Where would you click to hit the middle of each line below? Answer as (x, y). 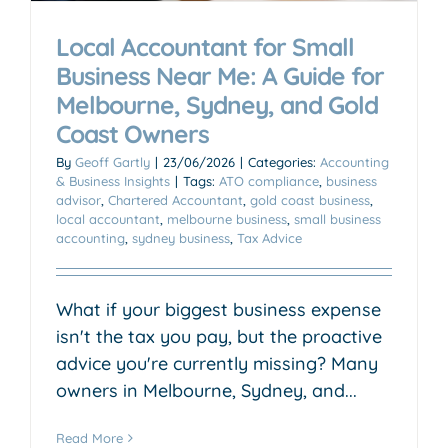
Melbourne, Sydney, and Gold (217, 104)
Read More (89, 437)
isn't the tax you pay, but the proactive (219, 336)
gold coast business (310, 199)
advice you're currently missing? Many (217, 363)
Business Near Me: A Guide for (220, 75)
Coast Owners (132, 133)
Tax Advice (269, 237)
